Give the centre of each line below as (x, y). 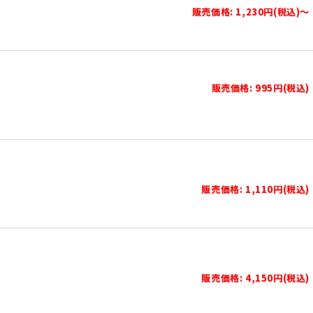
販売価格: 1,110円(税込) (255, 189)
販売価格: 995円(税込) (260, 88)
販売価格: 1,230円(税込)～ (250, 12)
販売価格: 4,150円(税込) (255, 278)
